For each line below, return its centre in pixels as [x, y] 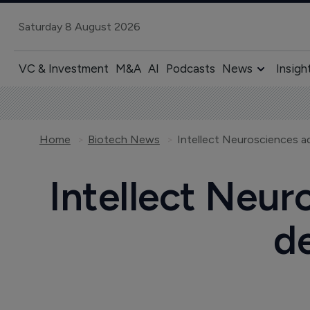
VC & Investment [63, 69]
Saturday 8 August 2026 [79, 26]
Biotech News [124, 139]
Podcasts [190, 69]
